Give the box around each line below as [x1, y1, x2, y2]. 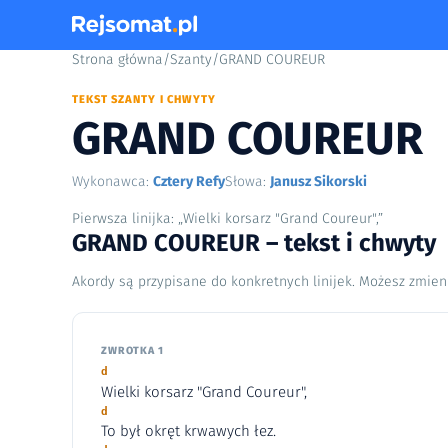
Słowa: [225, 172, 270, 190]
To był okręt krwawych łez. [101, 422, 276, 441]
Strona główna [72, 51, 163, 68]
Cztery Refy [153, 172, 225, 190]
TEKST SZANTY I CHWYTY [72, 93, 216, 106]
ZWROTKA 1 [101, 344, 164, 358]
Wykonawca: [72, 172, 153, 190]
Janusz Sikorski [270, 172, 367, 190]
